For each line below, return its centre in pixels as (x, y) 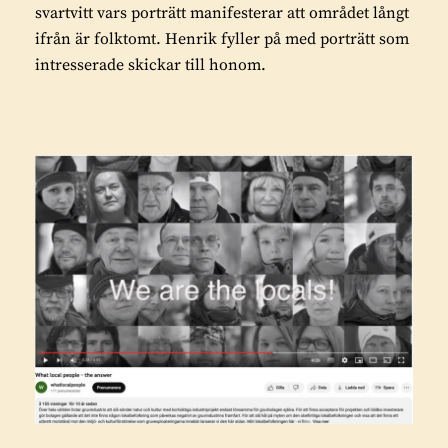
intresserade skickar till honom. (150, 64)
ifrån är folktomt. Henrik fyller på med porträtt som (222, 38)
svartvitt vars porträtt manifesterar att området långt (222, 12)
